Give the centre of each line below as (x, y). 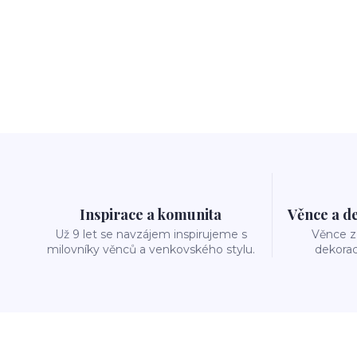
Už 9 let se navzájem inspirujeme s (151, 234)
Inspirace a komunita (151, 214)
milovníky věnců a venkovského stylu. (151, 249)
